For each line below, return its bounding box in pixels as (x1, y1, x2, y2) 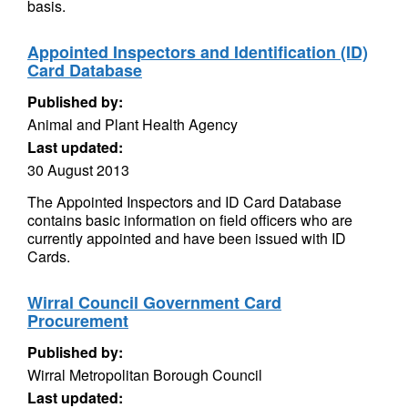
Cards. (27, 246, 70, 267)
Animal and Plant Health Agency (27, 114, 238, 135)
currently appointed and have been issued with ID (27, 228, 346, 249)
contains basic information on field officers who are (27, 209, 352, 230)
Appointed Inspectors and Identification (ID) (27, 40, 368, 64)
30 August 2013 (27, 159, 129, 180)
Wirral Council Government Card (27, 291, 281, 314)
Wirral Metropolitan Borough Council (27, 364, 262, 385)
